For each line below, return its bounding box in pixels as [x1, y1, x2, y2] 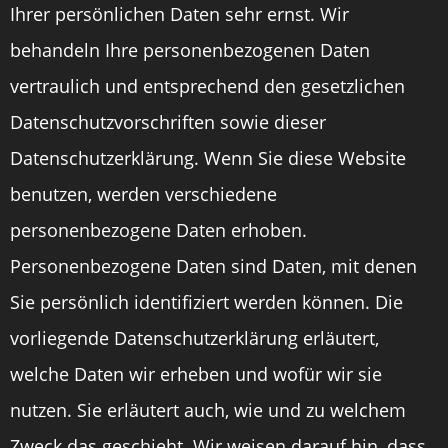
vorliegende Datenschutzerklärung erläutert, [10, 326, 379, 350]
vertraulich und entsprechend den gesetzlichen [10, 74, 405, 98]
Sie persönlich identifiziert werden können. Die [10, 290, 403, 314]
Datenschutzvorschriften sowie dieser [10, 110, 326, 134]
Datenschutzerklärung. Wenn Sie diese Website [10, 146, 406, 170]
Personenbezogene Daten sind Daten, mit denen [10, 254, 417, 278]
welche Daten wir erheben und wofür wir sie [10, 362, 382, 386]
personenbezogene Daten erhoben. [10, 218, 307, 242]
